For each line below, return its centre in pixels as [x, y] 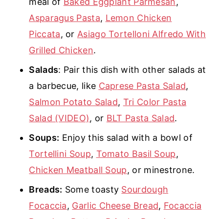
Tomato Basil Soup [136, 153]
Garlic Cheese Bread [115, 205]
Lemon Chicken [139, 18]
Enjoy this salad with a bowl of [126, 137]
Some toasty [92, 189]
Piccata [45, 34]
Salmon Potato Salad [74, 102]
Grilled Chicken [61, 50]
